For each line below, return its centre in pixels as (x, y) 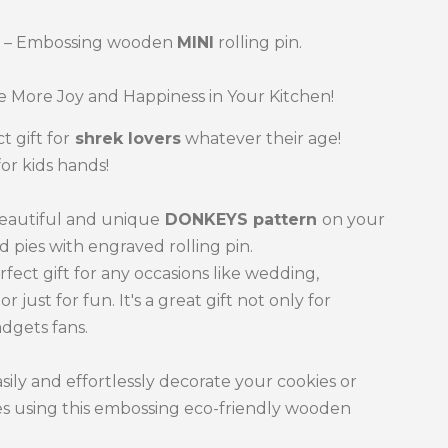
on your (353, 219)
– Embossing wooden (90, 42)
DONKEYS (206, 219)
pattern (287, 219)
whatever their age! (261, 138)
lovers (154, 138)
